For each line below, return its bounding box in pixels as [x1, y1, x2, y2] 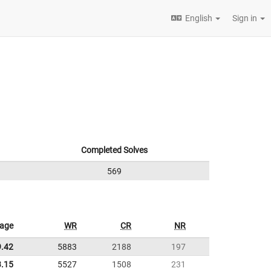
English [185, 13, 212, 23]
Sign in [232, 13, 259, 23]
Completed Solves [81, 145, 148, 155]
